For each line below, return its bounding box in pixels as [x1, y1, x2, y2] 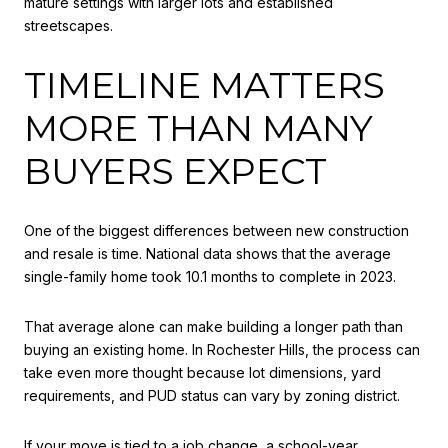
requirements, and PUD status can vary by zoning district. [24, 387, 400, 405]
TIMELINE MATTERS [24, 62, 385, 107]
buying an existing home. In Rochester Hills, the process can [24, 341, 420, 359]
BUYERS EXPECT [24, 148, 327, 193]
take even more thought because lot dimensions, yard [24, 364, 381, 382]
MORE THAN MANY [24, 105, 373, 150]
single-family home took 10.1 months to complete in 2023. [24, 268, 396, 286]
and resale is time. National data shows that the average [24, 245, 391, 263]
